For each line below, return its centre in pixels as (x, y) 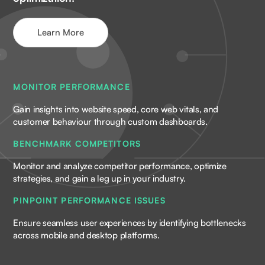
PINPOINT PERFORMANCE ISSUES (89, 201)
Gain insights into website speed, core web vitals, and (116, 109)
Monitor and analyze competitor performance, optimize (120, 166)
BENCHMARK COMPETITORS (77, 144)
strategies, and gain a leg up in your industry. (99, 179)
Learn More (61, 33)
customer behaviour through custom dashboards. (110, 122)
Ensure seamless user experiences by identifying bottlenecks (130, 223)
